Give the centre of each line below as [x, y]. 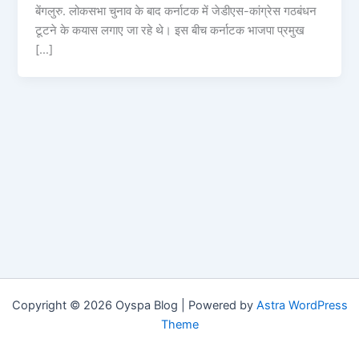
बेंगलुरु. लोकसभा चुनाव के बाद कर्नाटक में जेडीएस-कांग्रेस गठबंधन [176, 12]
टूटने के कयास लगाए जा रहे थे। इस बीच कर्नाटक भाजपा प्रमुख [170, 31]
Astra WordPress [302, 305]
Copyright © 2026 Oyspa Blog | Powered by [134, 305]
